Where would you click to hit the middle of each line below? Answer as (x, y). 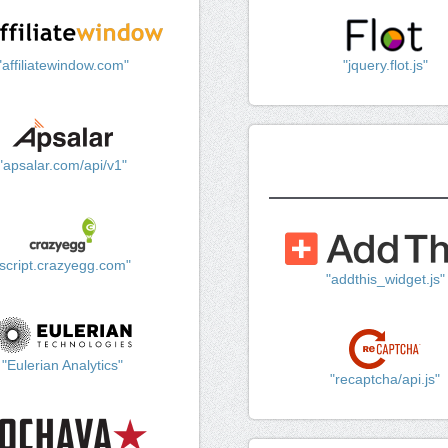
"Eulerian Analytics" (63, 365)
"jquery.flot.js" (385, 65)
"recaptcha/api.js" (385, 379)
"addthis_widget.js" (385, 279)
